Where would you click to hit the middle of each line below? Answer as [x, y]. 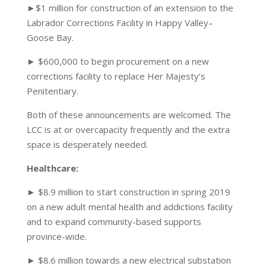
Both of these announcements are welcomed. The [129, 115]
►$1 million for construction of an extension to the [130, 8]
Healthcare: [52, 168]
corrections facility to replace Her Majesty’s [116, 76]
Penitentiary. [52, 91]
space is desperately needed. [87, 144]
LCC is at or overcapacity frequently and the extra [128, 129]
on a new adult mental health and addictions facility [129, 207]
